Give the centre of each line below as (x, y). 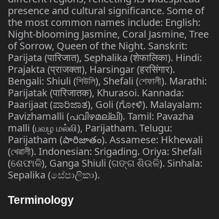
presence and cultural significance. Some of (106, 11)
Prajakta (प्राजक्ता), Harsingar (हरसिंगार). (91, 69)
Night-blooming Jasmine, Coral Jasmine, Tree (108, 34)
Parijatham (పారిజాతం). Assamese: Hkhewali (105, 140)
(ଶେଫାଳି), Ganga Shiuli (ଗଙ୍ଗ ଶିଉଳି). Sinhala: (105, 163)
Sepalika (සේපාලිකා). (54, 175)
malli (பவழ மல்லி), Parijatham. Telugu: (90, 128)
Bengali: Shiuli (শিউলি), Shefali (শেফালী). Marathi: (107, 81)
